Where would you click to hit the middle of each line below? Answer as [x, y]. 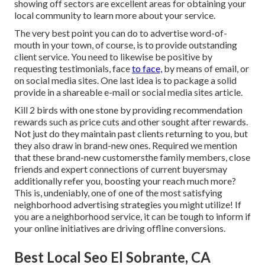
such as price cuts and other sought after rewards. [148, 122]
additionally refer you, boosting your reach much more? [125, 181]
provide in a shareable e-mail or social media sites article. [128, 92]
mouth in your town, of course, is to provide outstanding [126, 45]
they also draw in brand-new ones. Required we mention [126, 146]
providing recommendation [188, 110]
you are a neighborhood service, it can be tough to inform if [132, 216]
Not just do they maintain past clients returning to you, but [131, 134]
